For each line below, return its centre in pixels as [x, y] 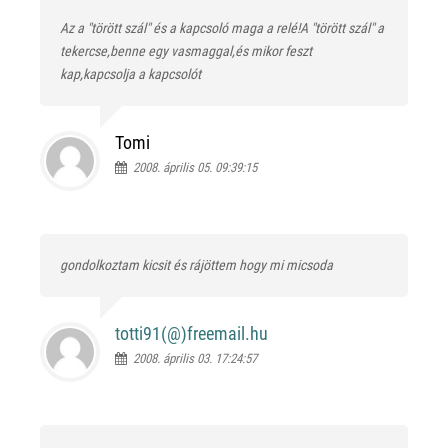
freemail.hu [227, 334]
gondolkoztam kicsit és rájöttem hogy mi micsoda [198, 265]
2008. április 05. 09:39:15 [192, 168]
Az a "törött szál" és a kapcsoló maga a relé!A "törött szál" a [222, 28]
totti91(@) [151, 334]
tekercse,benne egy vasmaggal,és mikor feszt [186, 51]
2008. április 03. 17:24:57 [192, 359]
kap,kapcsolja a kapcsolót [132, 74]
